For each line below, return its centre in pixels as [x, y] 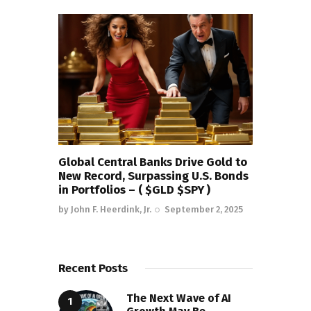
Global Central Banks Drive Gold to [153, 162]
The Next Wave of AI [179, 298]
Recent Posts [93, 269]
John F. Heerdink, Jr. [111, 209]
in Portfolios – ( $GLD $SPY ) [134, 190]
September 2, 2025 [204, 209]
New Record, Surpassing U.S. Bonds [153, 176]
